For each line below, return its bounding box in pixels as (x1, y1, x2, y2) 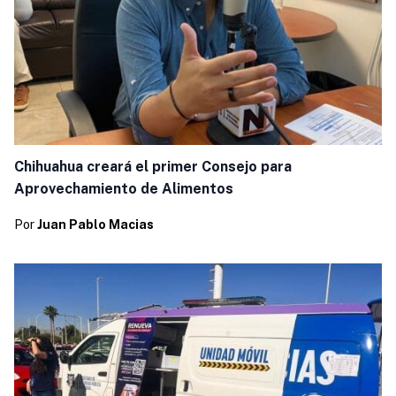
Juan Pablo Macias (36, 217, 154, 232)
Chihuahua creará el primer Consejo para (13, 158, 292, 176)
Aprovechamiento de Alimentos (13, 180, 233, 198)
